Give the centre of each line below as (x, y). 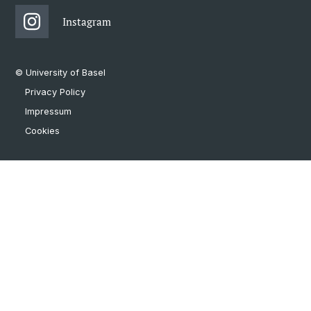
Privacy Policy (55, 92)
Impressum (48, 112)
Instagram (87, 22)
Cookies (42, 131)
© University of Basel (60, 73)
